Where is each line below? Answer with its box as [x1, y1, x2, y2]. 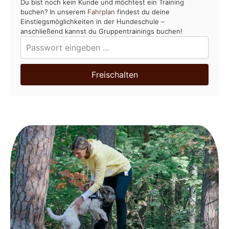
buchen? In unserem [20, 8, 87, 16]
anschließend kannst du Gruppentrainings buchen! [20, 27, 182, 36]
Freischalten [91, 70, 138, 80]
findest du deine [115, 8, 170, 16]
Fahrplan [87, 8, 115, 16]
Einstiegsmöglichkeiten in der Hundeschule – [20, 17, 165, 26]
